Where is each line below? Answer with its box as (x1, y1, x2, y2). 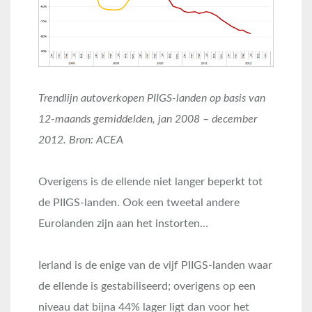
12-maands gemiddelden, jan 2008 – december (38, 114, 257, 125)
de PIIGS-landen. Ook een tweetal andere (38, 197, 240, 209)
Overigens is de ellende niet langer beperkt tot (38, 176, 263, 188)
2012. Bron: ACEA (38, 134, 123, 146)
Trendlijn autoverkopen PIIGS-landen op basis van (38, 93, 265, 104)
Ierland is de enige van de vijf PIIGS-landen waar (38, 260, 272, 272)
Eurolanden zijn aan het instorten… (38, 218, 208, 230)
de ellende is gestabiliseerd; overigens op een (38, 281, 256, 292)
